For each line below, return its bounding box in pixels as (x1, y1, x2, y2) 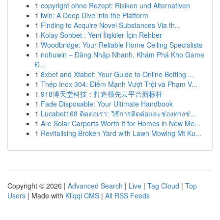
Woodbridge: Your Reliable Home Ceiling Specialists (41, 40, 202, 50)
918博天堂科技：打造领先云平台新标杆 (41, 89, 163, 99)
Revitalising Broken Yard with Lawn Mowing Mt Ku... (41, 128, 201, 138)
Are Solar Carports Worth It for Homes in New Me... (41, 118, 200, 128)
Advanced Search (68, 181, 123, 191)
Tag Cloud (147, 181, 179, 191)
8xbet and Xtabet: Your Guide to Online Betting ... (41, 69, 194, 79)
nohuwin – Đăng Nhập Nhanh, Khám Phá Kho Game (41, 50, 204, 59)
